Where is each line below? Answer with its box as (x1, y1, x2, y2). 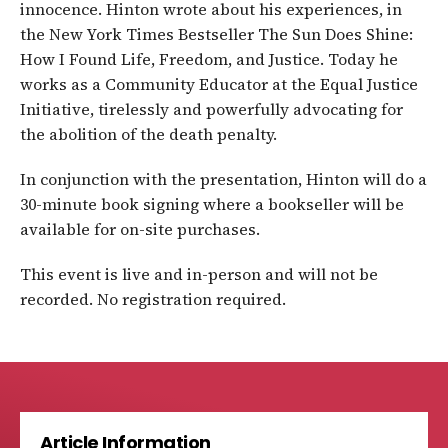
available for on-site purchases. (20, 218, 260, 241)
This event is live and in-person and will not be (20, 263, 378, 286)
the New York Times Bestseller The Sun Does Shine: (20, 23, 413, 46)
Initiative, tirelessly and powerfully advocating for (20, 98, 403, 121)
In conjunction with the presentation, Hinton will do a (20, 168, 427, 191)
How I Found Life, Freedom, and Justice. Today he (20, 48, 398, 71)
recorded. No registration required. (20, 288, 286, 311)
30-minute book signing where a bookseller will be (20, 193, 404, 216)
